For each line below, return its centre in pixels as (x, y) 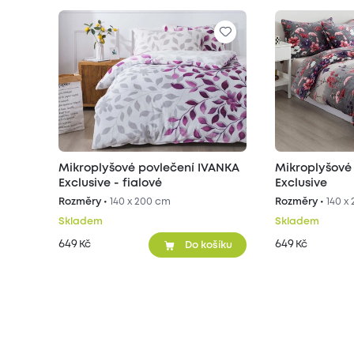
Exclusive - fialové (111, 183)
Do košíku (209, 245)
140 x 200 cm (141, 202)
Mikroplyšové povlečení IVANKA (149, 168)
